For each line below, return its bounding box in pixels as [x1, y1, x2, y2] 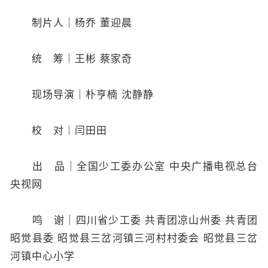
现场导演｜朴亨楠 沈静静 [10, 89, 154, 100]
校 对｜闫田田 [10, 124, 107, 136]
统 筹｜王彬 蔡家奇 [10, 53, 132, 65]
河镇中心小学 [10, 250, 75, 262]
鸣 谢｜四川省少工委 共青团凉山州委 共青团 [10, 214, 258, 226]
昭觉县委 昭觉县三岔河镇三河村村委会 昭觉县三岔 [10, 232, 258, 244]
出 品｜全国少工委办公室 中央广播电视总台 [10, 160, 258, 172]
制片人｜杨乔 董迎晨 [10, 17, 132, 29]
